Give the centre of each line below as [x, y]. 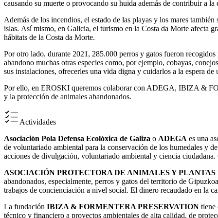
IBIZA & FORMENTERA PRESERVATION [123, 207]
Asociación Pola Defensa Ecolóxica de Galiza [77, 139]
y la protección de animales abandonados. [68, 97]
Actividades [38, 122]
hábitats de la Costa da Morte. [49, 37]
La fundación [25, 207]
